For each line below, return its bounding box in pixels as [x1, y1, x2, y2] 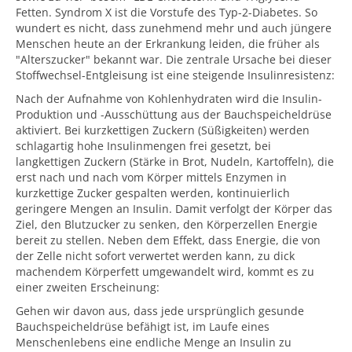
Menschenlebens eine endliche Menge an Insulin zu [16, 335, 291, 350]
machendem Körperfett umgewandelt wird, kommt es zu [16, 264, 314, 279]
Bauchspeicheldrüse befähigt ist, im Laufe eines [16, 319, 269, 334]
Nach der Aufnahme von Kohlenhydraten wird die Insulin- [16, 91, 322, 106]
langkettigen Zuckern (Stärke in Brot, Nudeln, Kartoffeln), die [16, 154, 334, 169]
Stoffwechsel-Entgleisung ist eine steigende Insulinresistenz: [16, 68, 335, 82]
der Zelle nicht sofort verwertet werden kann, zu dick [16, 248, 295, 263]
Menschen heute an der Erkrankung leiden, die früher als [16, 36, 320, 51]
